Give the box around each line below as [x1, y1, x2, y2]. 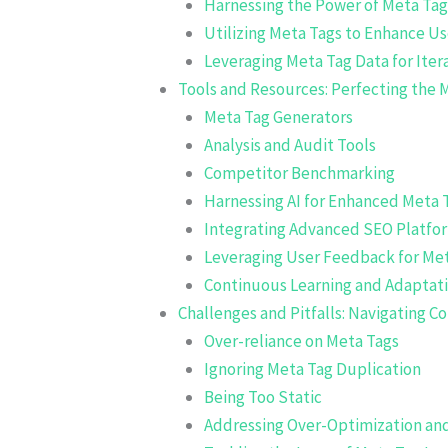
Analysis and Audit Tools [203, 133, 376, 156]
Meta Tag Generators [203, 105, 353, 128]
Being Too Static [203, 385, 322, 408]
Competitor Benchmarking [203, 161, 395, 184]
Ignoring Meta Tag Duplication [203, 357, 421, 380]
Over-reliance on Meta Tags [203, 329, 399, 352]
